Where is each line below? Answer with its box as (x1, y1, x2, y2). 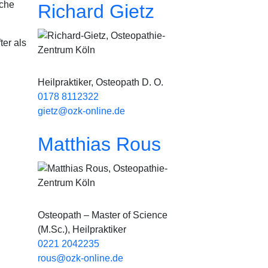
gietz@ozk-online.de (38, 106, 125, 116)
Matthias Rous (38, 133, 161, 155)
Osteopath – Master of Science (38, 210, 167, 220)
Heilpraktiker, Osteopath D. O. (38, 77, 163, 87)
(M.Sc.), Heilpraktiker (38, 224, 126, 234)
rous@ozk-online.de (38, 253, 123, 263)
